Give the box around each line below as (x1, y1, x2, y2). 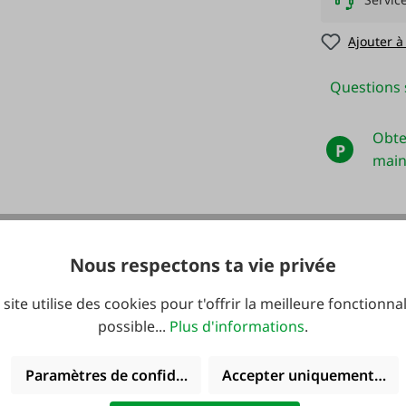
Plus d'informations (169, 316, 304, 337)
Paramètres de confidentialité (24, 364, 236, 385)
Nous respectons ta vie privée (70, 253, 336, 278)
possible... (98, 316, 169, 337)
